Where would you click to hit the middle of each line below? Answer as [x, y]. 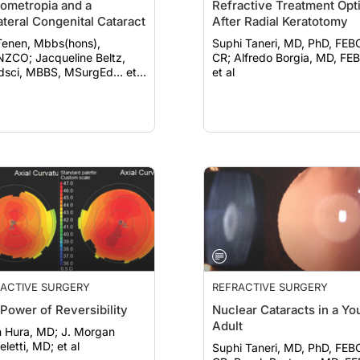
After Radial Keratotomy [280, 21]
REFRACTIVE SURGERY [270, 287]
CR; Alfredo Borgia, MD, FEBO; [223, 57]
